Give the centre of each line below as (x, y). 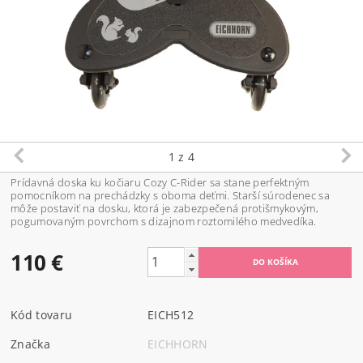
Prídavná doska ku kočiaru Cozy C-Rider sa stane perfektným (160, 182)
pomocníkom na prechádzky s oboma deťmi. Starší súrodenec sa (170, 195)
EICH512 (171, 314)
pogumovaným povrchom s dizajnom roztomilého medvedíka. (164, 221)
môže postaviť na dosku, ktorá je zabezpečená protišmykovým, (164, 208)
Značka (31, 344)
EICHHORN (178, 344)
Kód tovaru (42, 314)
